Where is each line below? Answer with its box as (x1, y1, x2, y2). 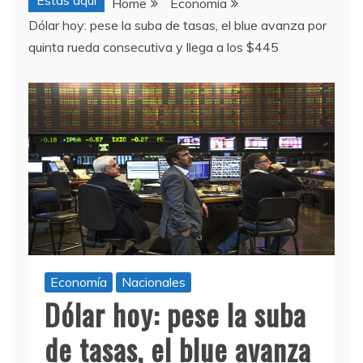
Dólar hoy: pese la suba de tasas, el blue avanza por (28, 17, 327, 34)
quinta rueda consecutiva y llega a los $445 (28, 39, 279, 56)
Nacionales (122, 274, 186, 290)
